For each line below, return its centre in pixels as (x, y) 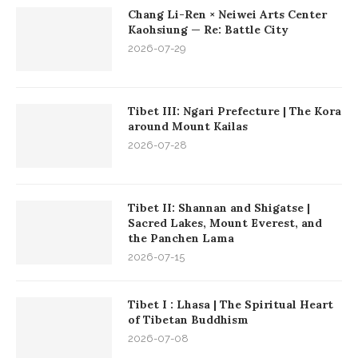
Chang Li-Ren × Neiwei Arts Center (227, 14)
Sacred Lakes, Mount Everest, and (225, 223)
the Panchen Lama (181, 238)
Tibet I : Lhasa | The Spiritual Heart (231, 304)
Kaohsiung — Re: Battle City (208, 29)
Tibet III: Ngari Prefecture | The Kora (235, 111)
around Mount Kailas (188, 126)
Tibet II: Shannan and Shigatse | (219, 207)
